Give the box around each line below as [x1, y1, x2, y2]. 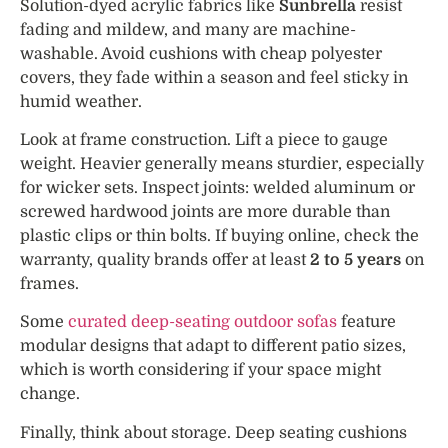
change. [20, 385, 80, 404]
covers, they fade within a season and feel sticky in [20, 68, 408, 87]
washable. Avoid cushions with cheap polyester [20, 44, 382, 63]
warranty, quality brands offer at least [20, 250, 310, 269]
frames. [20, 274, 79, 293]
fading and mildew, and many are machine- [20, 20, 356, 39]
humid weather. [20, 92, 142, 111]
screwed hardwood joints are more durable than [20, 202, 390, 221]
